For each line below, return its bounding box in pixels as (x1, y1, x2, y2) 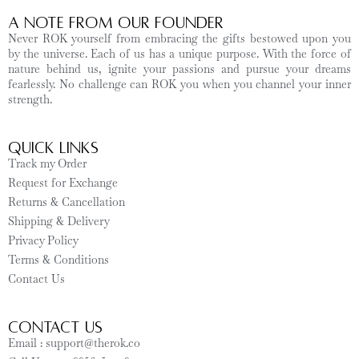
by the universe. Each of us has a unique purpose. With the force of (8, 46, 351, 61)
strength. (8, 92, 52, 107)
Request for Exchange (8, 175, 118, 190)
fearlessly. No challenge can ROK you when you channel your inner (8, 77, 351, 91)
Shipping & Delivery (8, 214, 110, 228)
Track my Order (8, 156, 87, 171)
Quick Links (8, 139, 99, 156)
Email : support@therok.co (8, 336, 140, 350)
